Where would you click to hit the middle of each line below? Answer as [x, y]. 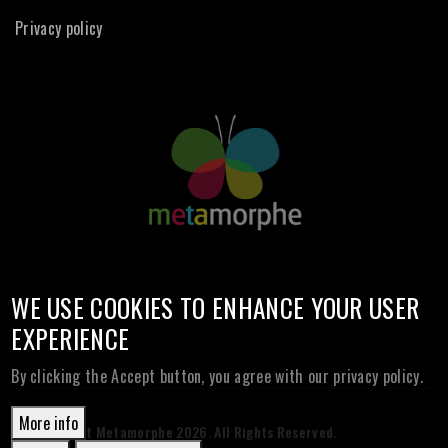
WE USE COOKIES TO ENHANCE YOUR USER [215, 307]
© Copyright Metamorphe [96, 431]
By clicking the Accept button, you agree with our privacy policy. [217, 376]
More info [49, 423]
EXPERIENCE [70, 338]
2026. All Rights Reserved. [256, 431]
